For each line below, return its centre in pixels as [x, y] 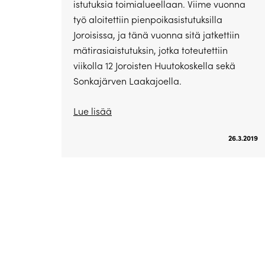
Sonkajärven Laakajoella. [127, 81]
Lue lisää [93, 111]
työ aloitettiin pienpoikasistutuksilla [148, 20]
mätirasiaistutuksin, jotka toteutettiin [151, 50]
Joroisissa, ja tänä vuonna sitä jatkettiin [156, 35]
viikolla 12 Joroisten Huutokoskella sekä [154, 66]
